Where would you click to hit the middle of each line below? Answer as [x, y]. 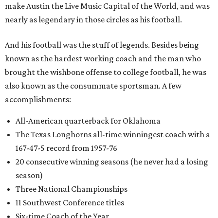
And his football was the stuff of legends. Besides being [102, 45]
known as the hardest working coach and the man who [103, 58]
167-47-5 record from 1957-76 [66, 148]
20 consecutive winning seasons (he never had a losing [112, 162]
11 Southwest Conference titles [70, 202]
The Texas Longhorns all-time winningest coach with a [113, 134]
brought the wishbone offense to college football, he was [106, 72]
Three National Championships [72, 189]
